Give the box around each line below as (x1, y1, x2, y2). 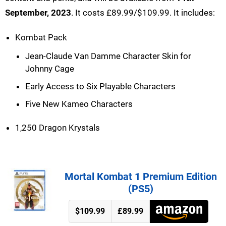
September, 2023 (5, 8, 71, 18)
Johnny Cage (25, 64, 74, 74)
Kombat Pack (15, 32, 67, 43)
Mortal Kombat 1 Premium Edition (65, 171, 217, 183)
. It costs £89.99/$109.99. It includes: (71, 8, 215, 18)
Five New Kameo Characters (25, 99, 133, 109)
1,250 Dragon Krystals (15, 123, 100, 133)
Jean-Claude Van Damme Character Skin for (25, 51, 191, 62)
